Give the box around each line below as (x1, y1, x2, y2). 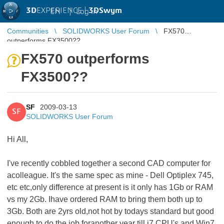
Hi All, (7, 135, 28, 143)
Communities (7, 27, 48, 35)
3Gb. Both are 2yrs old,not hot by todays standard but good (7, 207, 214, 215)
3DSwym (88, 6, 122, 14)
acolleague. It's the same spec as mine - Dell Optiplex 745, (7, 171, 213, 179)
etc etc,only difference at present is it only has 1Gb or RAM (7, 183, 213, 191)
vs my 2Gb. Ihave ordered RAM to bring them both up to (7, 195, 202, 203)
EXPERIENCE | (36, 6, 88, 14)
